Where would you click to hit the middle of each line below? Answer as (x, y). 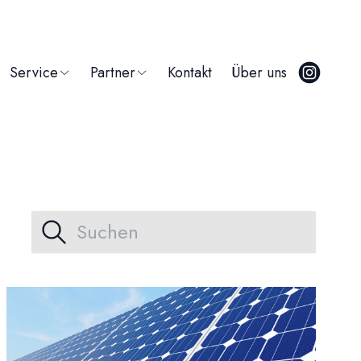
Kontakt (190, 73)
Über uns (259, 73)
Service (34, 73)
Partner (113, 73)
